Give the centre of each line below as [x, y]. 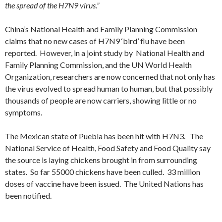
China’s [18, 29]
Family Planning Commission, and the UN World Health [98, 65]
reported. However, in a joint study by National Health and [105, 53]
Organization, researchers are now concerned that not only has [110, 77]
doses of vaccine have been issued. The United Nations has [104, 184]
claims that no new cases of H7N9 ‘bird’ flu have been [95, 41]
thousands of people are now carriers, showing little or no [101, 100]
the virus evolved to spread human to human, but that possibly [109, 88]
